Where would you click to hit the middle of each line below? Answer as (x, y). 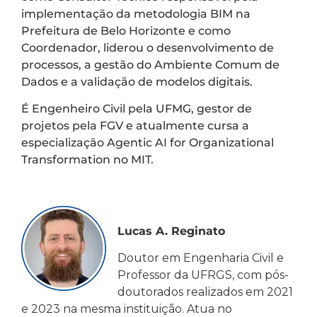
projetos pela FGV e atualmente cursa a (135, 126)
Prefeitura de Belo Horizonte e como (126, 30)
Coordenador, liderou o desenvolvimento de (148, 47)
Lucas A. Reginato (171, 231)
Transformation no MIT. (87, 160)
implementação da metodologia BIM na (136, 13)
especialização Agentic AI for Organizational (148, 143)
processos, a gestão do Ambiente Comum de (150, 64)
